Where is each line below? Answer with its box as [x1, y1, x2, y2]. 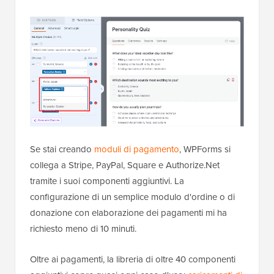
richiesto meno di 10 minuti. [30, 221, 136, 235]
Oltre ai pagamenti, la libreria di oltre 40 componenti [30, 252, 235, 266]
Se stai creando [30, 142, 94, 156]
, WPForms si [179, 142, 231, 156]
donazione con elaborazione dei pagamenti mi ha [30, 206, 227, 220]
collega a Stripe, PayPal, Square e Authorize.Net [30, 158, 220, 172]
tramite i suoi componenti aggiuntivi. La [30, 174, 184, 188]
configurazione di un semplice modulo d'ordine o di [30, 190, 235, 204]
